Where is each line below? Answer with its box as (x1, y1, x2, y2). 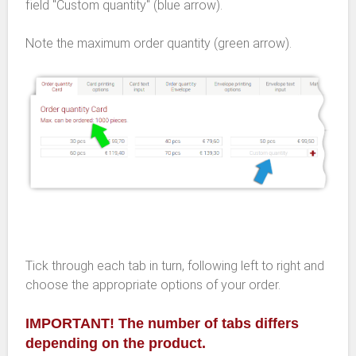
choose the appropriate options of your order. (25, 277, 281, 293)
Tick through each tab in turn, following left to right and (25, 258, 324, 274)
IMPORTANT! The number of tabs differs (25, 315, 299, 332)
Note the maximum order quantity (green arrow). (25, 35, 292, 51)
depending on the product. (25, 335, 206, 352)
